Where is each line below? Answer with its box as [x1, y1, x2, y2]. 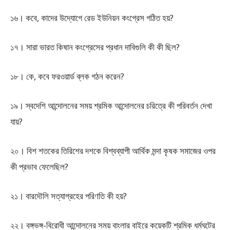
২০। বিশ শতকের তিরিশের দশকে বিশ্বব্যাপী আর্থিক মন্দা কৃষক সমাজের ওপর [10, 145, 216, 157]
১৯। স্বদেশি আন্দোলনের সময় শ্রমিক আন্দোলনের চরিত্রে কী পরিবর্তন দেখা [10, 100, 212, 111]
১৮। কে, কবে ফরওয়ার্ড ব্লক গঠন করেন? [10, 70, 124, 82]
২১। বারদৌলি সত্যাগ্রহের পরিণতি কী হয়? [10, 190, 127, 202]
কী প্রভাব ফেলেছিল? [10, 161, 68, 172]
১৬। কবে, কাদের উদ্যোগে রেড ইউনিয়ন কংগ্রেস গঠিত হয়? [10, 12, 174, 24]
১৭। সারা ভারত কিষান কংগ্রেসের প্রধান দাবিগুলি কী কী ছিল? [10, 41, 180, 53]
